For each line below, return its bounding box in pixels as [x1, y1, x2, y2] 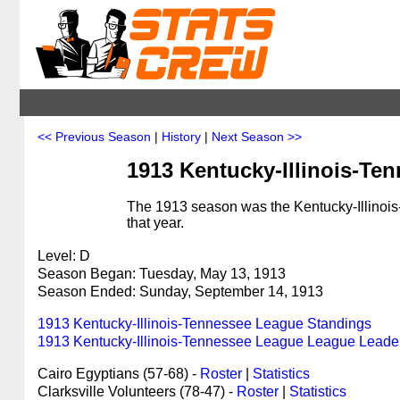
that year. [127, 215, 184, 230]
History [162, 129, 201, 144]
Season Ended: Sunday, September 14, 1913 [37, 284, 323, 299]
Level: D [37, 248, 90, 263]
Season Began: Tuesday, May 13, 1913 [37, 266, 286, 281]
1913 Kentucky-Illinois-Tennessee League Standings [37, 316, 371, 331]
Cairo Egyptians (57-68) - [37, 366, 200, 381]
